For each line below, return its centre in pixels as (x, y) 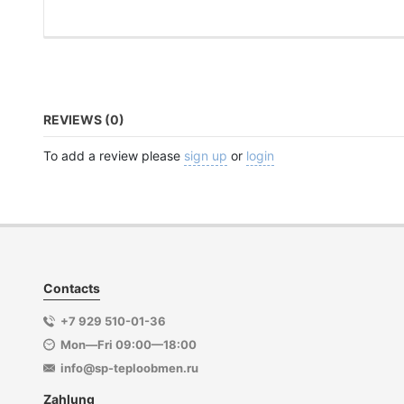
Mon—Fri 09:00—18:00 (129, 345)
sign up (206, 156)
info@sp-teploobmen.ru (129, 368)
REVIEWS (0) (84, 120)
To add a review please (114, 156)
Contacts (72, 289)
